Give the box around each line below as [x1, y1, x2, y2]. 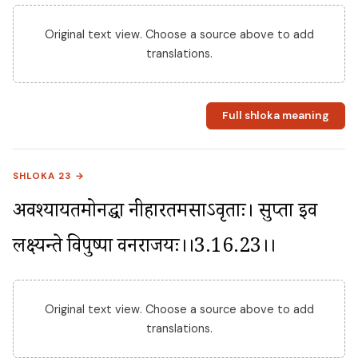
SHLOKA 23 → [13, 169, 86, 182]
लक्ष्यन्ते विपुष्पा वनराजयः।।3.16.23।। [13, 233, 276, 265]
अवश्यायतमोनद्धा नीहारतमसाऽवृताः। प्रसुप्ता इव [13, 197, 317, 229]
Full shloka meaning [221, 109, 329, 123]
